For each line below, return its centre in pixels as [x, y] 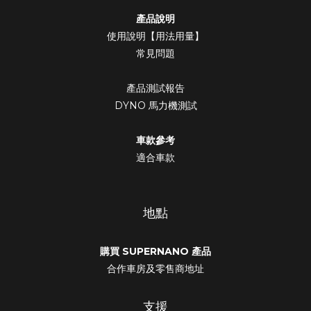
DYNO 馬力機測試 [155, 106]
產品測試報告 [155, 89]
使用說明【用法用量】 [155, 36]
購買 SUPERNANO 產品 [155, 252]
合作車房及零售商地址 [155, 269]
